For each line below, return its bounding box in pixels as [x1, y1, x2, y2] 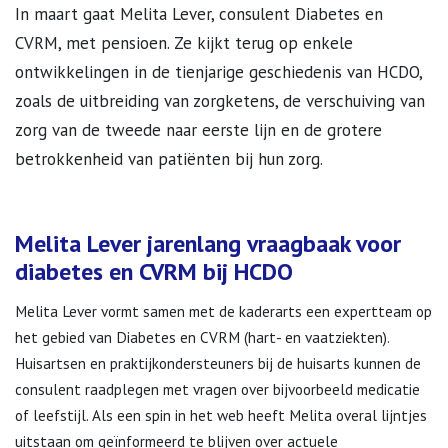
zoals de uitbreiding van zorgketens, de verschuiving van [15, 90, 425, 112]
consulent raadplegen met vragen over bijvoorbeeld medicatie [15, 379, 420, 399]
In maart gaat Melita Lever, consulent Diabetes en [15, 3, 383, 25]
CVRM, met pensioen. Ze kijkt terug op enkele [15, 32, 353, 54]
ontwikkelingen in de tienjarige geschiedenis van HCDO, [15, 61, 422, 83]
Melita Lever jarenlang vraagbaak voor [15, 228, 401, 259]
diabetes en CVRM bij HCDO [15, 256, 293, 287]
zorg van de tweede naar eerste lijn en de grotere [15, 119, 382, 141]
